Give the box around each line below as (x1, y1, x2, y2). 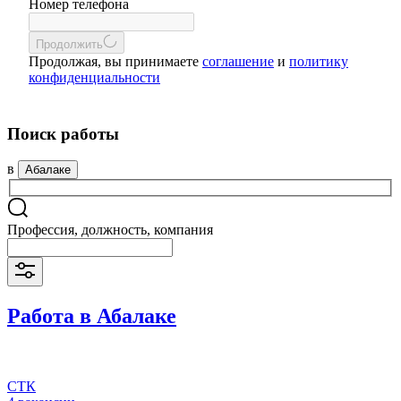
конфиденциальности (29, 70, 160, 85)
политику (289, 54, 348, 69)
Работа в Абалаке (7, 303, 176, 328)
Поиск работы (7, 124, 119, 143)
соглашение (202, 54, 274, 69)
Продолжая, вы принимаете (29, 54, 202, 69)
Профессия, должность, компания (7, 222, 213, 238)
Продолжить (36, 38, 103, 51)
